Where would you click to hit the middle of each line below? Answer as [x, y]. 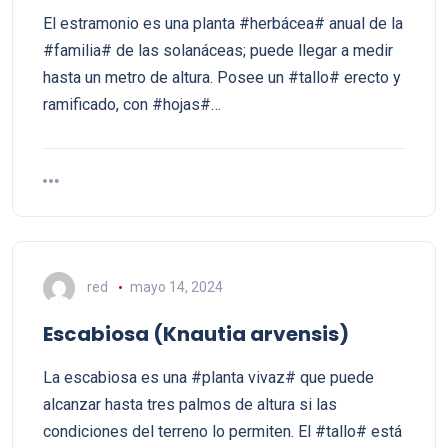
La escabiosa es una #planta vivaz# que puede [208, 377]
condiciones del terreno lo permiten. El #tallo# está [222, 431]
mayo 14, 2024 [176, 286]
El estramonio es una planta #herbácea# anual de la [223, 23]
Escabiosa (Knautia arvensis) [196, 334]
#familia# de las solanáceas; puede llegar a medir [218, 50]
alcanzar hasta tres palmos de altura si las [190, 404]
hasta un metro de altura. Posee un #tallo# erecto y [222, 77]
